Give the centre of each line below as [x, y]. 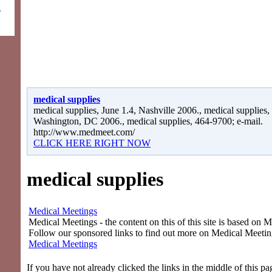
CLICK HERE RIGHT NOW [92, 143]
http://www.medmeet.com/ [84, 132]
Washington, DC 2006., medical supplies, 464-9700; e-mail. [148, 121]
